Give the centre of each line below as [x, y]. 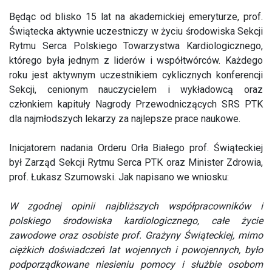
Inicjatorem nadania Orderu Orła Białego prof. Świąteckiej [136, 148]
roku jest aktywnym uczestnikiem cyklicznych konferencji [136, 75]
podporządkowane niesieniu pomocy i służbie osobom [136, 264]
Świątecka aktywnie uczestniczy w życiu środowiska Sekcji [136, 31]
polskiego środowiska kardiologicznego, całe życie [136, 221]
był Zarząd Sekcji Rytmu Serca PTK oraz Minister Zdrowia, [136, 162]
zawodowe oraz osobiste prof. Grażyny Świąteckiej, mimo [136, 235]
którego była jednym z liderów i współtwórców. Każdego [136, 60]
